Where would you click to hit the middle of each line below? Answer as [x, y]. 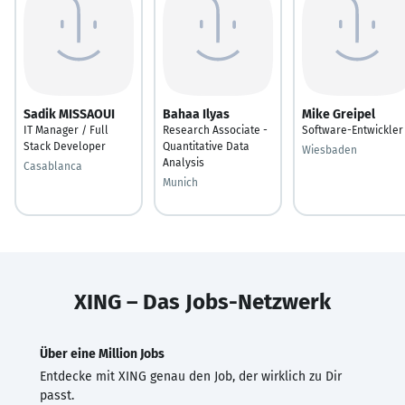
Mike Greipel [339, 114]
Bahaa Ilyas [196, 114]
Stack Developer [65, 146]
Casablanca [53, 166]
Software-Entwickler [353, 130]
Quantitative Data [206, 146]
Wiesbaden [330, 150]
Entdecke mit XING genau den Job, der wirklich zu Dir [191, 376]
